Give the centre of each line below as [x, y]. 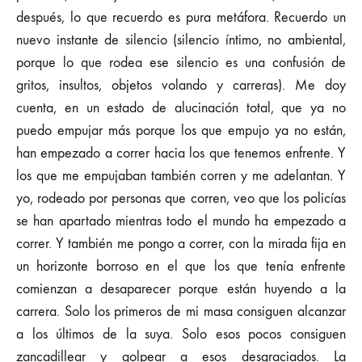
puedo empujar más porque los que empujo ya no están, [181, 130]
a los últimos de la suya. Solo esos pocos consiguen [181, 334]
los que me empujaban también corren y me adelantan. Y [181, 176]
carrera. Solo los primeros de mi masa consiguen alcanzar [181, 311]
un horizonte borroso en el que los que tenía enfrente [181, 266]
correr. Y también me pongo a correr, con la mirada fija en [181, 244]
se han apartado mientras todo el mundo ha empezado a [181, 221]
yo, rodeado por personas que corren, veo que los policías [181, 198]
